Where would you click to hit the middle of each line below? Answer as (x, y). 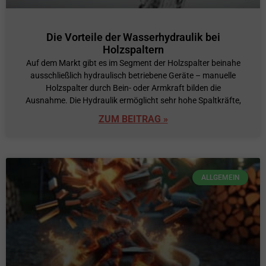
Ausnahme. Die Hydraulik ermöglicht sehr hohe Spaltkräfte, (133, 100)
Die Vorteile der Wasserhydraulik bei (133, 37)
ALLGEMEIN (220, 178)
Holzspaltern (133, 49)
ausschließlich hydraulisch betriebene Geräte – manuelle (133, 75)
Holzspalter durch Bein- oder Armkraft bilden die (133, 88)
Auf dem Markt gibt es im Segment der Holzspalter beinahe (133, 63)
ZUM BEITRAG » (133, 119)
